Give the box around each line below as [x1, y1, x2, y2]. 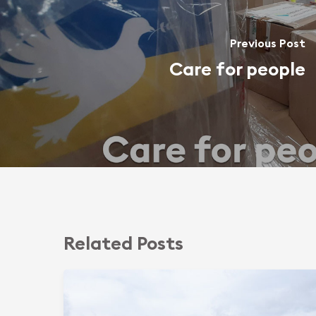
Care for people [169, 61, 305, 79]
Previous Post [229, 38, 305, 49]
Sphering [63, 272, 111, 285]
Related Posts [63, 235, 183, 254]
